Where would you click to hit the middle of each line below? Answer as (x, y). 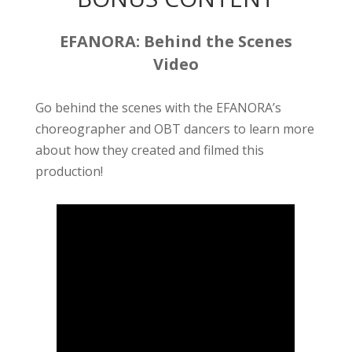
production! (71, 171)
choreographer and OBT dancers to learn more (175, 129)
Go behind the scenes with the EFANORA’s (159, 108)
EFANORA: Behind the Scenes (176, 41)
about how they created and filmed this (150, 150)
